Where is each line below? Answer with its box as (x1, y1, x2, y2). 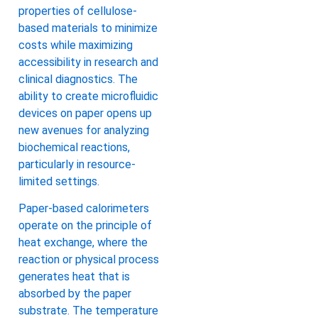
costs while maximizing (18, 38, 133, 52)
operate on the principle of (18, 219, 152, 233)
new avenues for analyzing (18, 123, 149, 137)
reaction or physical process (18, 253, 159, 267)
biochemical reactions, (18, 140, 130, 154)
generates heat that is (18, 270, 130, 284)
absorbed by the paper (18, 287, 131, 301)
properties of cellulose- (18, 4, 137, 18)
